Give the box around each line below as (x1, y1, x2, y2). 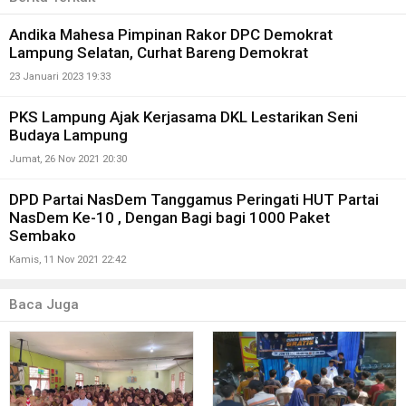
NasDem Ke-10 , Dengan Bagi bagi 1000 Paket (9, 208, 330, 227)
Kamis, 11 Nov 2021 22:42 (9, 253, 126, 266)
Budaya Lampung (9, 125, 128, 144)
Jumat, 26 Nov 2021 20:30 (9, 152, 127, 165)
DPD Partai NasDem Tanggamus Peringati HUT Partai (9, 189, 379, 208)
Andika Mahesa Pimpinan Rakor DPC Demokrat (9, 24, 333, 43)
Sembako (9, 226, 76, 245)
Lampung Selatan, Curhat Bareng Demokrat (9, 43, 308, 62)
